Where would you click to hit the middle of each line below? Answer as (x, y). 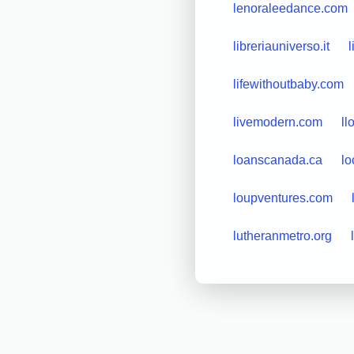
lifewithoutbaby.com (288, 84)
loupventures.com (282, 198)
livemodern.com (277, 122)
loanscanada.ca (277, 160)
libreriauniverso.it (281, 46)
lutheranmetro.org (282, 235)
